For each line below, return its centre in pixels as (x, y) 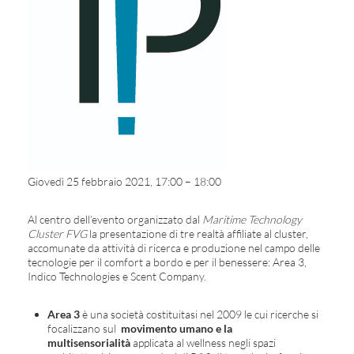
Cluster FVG (57, 233)
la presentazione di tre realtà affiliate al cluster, (198, 233)
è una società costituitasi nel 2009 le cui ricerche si (199, 314)
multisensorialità (89, 343)
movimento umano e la (177, 328)
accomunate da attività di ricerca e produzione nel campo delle (174, 248)
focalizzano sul (84, 328)
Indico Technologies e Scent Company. (117, 276)
